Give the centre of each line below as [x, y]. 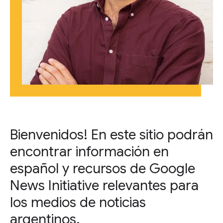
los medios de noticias [78, 202]
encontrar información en [89, 152]
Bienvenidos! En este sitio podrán [111, 135]
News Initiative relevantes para [104, 185]
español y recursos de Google [103, 168]
